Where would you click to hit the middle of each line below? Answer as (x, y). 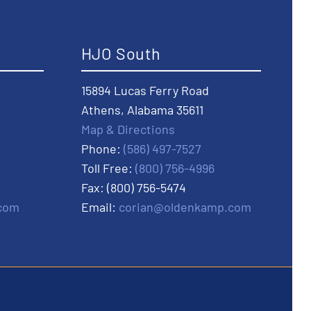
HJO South (121, 54)
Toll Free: (108, 168)
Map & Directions (128, 129)
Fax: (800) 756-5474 (133, 187)
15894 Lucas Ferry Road (145, 90)
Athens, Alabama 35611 (142, 110)
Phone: (102, 149)
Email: (100, 207)
